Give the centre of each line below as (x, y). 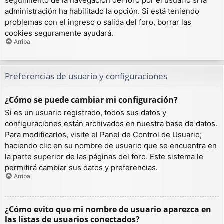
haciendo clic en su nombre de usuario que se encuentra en (111, 145)
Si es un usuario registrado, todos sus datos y (86, 112)
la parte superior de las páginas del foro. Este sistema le (104, 156)
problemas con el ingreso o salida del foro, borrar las (98, 22)
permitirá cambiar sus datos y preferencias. (81, 167)
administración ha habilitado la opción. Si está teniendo (102, 11)
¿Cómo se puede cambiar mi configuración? (91, 100)
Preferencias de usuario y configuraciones (86, 76)
